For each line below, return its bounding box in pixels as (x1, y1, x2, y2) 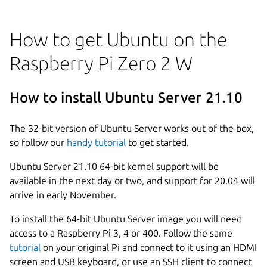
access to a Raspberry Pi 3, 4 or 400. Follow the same (10, 227, 232, 238)
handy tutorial (67, 136, 126, 148)
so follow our (10, 136, 67, 148)
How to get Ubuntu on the (10, 28, 227, 50)
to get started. (126, 136, 189, 148)
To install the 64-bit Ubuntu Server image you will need (10, 213, 242, 224)
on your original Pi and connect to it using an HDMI (41, 241, 257, 253)
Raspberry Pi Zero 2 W (10, 52, 193, 74)
